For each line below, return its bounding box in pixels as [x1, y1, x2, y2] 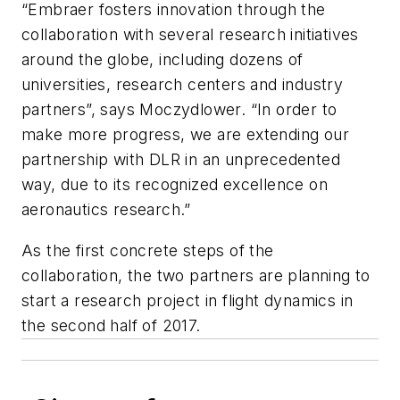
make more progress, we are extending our [21, 125, 349, 145]
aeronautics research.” [21, 200, 196, 220]
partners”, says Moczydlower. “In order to [21, 100, 337, 120]
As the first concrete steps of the [21, 240, 274, 260]
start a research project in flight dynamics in [21, 290, 354, 310]
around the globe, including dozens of [21, 50, 304, 70]
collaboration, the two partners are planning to [21, 265, 371, 285]
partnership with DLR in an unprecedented [21, 150, 340, 170]
